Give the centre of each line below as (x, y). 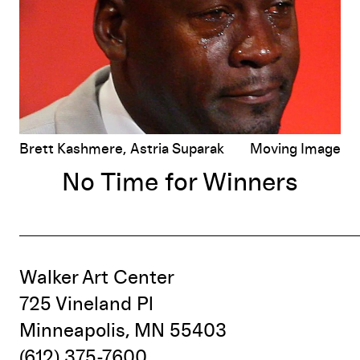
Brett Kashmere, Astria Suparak (122, 149)
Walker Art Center (97, 278)
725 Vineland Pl (86, 304)
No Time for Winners (180, 183)
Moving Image (295, 149)
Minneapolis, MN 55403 (123, 331)
